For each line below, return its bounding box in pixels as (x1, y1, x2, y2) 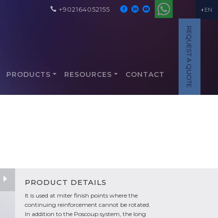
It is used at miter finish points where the (25, 192, 138, 199)
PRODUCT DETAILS (25, 178, 107, 187)
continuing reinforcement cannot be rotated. (25, 201, 150, 208)
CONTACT (126, 70, 164, 79)
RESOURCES (64, 70, 112, 79)
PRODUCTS (6, 70, 51, 79)
